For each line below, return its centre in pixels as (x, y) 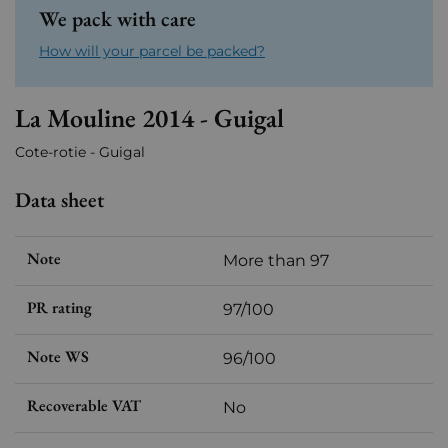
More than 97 (276, 261)
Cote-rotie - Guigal (80, 152)
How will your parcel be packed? (152, 51)
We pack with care (117, 19)
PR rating (59, 308)
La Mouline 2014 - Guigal (149, 118)
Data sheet (59, 200)
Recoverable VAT (84, 406)
